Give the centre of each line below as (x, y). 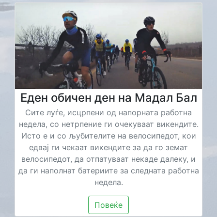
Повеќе (108, 205)
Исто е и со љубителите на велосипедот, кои (108, 135)
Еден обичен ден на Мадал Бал (108, 97)
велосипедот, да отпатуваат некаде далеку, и (108, 159)
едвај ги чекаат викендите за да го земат (108, 147)
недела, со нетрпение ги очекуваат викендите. (108, 124)
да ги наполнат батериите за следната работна (108, 170)
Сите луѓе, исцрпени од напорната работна (108, 112)
